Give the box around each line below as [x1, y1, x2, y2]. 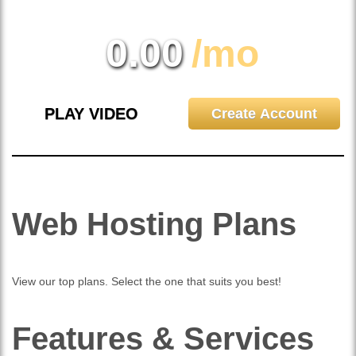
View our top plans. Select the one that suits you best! [12, 275, 281, 288]
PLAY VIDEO [44, 105, 139, 122]
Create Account [211, 106, 318, 122]
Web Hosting [12, 207, 212, 242]
